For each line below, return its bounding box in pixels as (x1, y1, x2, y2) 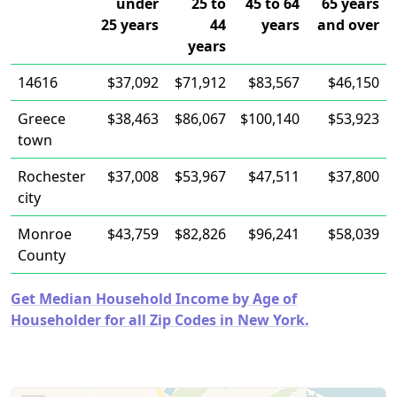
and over (317, 15, 379, 35)
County (18, 245, 66, 265)
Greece (18, 109, 66, 128)
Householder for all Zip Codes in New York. (11, 310, 309, 330)
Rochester (18, 167, 86, 186)
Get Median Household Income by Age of (11, 289, 297, 308)
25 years (101, 15, 159, 35)
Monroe (18, 224, 72, 244)
